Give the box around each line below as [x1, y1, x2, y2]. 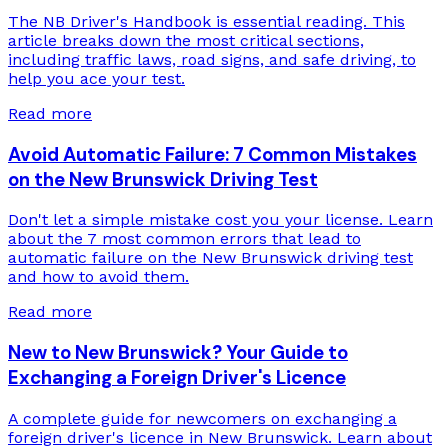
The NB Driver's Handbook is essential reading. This [8, 11, 405, 31]
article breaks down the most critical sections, [8, 30, 364, 50]
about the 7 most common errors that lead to [8, 229, 361, 249]
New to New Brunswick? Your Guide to [8, 340, 348, 365]
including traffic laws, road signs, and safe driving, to [8, 49, 416, 69]
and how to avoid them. [8, 267, 189, 287]
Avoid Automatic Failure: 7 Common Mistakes [8, 141, 417, 167]
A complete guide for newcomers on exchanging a [8, 408, 397, 428]
